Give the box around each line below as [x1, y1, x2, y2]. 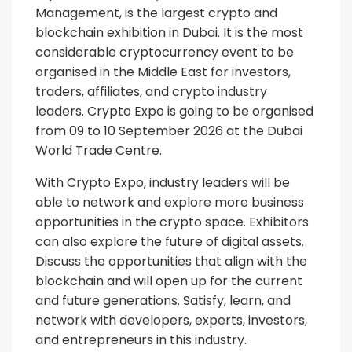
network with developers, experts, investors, [35, 311, 307, 329]
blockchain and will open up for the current [35, 272, 302, 290]
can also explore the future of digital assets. [35, 233, 304, 251]
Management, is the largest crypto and [35, 4, 277, 22]
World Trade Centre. [35, 141, 162, 159]
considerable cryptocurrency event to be [35, 43, 294, 61]
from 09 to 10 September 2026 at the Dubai [35, 122, 302, 140]
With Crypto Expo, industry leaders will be [35, 174, 290, 192]
